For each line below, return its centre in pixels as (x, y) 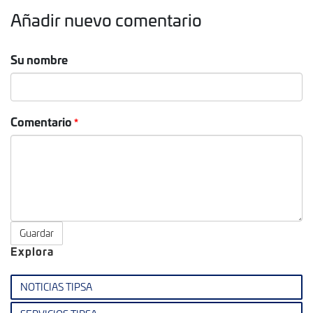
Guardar (37, 233)
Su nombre (39, 59)
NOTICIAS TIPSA (56, 287)
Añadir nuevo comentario (106, 20)
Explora (32, 251)
